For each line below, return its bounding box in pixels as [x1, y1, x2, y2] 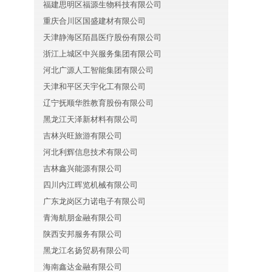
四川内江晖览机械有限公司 [43, 180, 138, 189]
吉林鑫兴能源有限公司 [43, 164, 122, 173]
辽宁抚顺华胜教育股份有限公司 [43, 98, 154, 107]
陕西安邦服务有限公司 [43, 229, 122, 239]
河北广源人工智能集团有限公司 [43, 66, 154, 75]
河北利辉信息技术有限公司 [43, 148, 138, 157]
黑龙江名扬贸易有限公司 [43, 246, 130, 255]
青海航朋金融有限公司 [43, 213, 122, 222]
